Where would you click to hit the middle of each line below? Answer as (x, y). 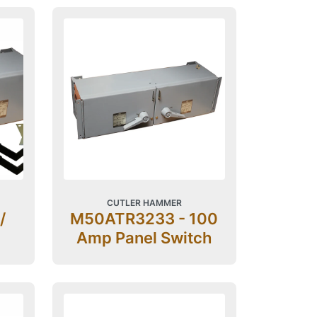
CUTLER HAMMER (144, 203)
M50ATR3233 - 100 (144, 219)
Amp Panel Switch (144, 238)
